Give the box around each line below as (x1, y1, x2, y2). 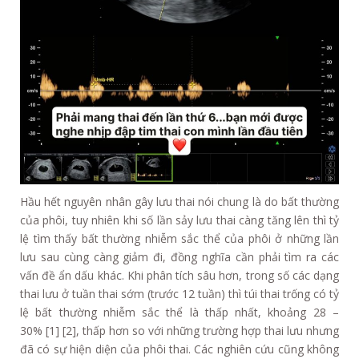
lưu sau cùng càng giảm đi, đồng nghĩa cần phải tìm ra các (20, 249, 339, 265)
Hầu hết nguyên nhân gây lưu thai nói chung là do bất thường (20, 194, 339, 210)
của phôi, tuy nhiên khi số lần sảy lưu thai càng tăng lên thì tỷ (20, 212, 339, 228)
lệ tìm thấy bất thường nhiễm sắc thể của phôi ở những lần (20, 231, 339, 247)
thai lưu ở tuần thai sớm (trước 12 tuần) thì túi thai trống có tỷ (20, 286, 339, 302)
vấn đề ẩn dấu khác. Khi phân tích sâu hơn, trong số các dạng (20, 268, 339, 284)
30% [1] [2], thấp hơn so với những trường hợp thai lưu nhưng (20, 323, 339, 339)
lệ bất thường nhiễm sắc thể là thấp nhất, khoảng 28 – (20, 305, 339, 321)
